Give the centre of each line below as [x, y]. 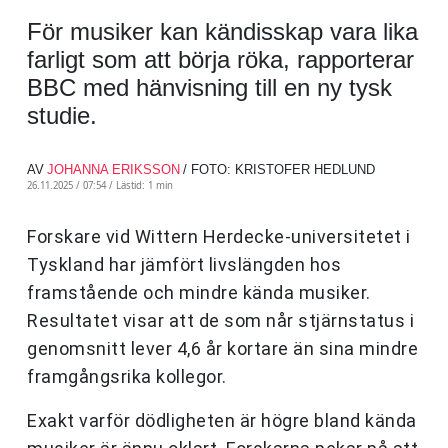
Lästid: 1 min [144, 186]
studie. [62, 116]
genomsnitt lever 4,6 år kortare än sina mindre [222, 349]
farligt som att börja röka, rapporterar [220, 60]
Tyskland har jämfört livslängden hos [184, 265]
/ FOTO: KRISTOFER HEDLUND [279, 170]
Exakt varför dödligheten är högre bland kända [222, 421]
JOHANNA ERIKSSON [113, 170]
